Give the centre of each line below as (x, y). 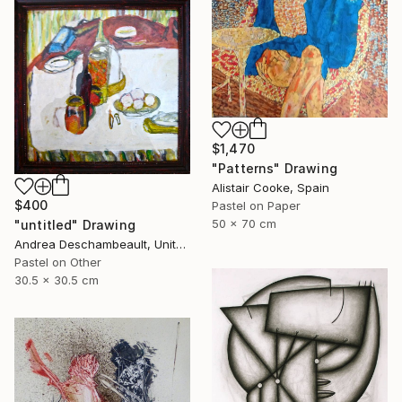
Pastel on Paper (256, 206)
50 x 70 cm (244, 224)
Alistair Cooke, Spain (271, 188)
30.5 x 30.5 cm (57, 280)
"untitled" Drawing (75, 225)
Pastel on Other (58, 262)
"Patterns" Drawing (275, 169)
